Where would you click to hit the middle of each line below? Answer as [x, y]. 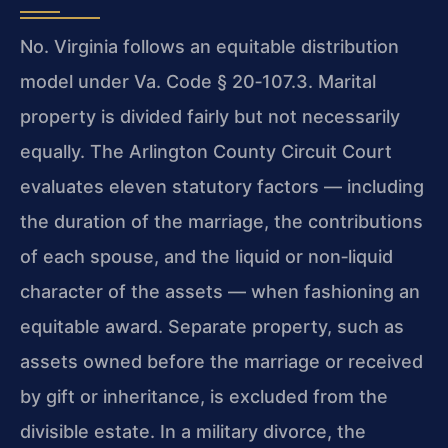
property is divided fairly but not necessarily [210, 116]
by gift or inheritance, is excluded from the [204, 396]
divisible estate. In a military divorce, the [193, 431]
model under [77, 81]
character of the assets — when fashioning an [220, 291]
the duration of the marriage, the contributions [221, 221]
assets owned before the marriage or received [221, 361]
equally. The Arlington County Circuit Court [206, 151]
